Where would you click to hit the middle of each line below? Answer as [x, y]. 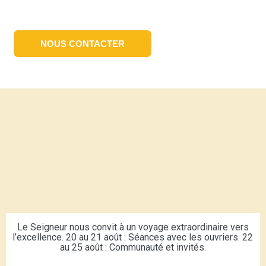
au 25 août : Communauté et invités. [133, 247]
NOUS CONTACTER [83, 43]
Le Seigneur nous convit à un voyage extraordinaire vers [133, 227]
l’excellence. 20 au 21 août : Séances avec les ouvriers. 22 [133, 237]
